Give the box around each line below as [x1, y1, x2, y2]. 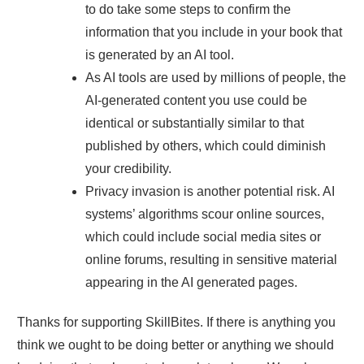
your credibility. [85, 161, 175, 175]
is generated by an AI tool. [85, 47, 234, 62]
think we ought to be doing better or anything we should [17, 337, 334, 352]
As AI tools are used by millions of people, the [85, 70, 346, 84]
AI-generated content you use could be [85, 93, 307, 107]
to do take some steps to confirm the [85, 2, 291, 16]
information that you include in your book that [85, 24, 342, 39]
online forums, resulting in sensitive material [85, 252, 337, 266]
